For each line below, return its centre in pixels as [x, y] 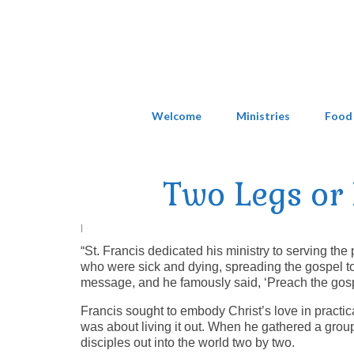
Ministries [263, 115]
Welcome [177, 115]
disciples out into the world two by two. [188, 342]
